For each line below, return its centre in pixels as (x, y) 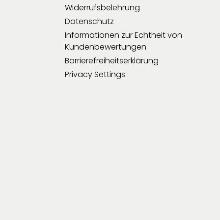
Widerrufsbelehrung (102, 7)
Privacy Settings (95, 74)
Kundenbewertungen (106, 47)
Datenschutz (89, 21)
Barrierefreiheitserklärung (112, 60)
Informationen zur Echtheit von (124, 35)
